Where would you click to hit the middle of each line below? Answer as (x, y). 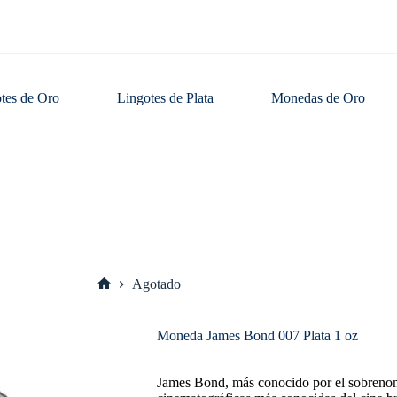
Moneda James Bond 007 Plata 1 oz (257, 336)
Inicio (119, 298)
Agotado (156, 284)
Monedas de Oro (319, 98)
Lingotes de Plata (166, 98)
